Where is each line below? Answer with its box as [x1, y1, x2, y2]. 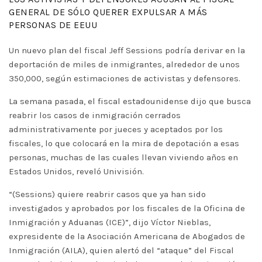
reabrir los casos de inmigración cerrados [9, 110, 181, 120]
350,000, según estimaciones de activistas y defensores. [9, 73, 240, 84]
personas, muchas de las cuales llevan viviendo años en [9, 152, 238, 163]
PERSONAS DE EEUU [9, 19, 97, 30]
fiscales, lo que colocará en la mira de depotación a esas [9, 138, 239, 149]
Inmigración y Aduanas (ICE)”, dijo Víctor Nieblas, [9, 217, 211, 227]
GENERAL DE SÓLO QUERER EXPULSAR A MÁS [9, 6, 208, 18]
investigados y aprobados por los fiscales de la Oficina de [9, 203, 245, 213]
